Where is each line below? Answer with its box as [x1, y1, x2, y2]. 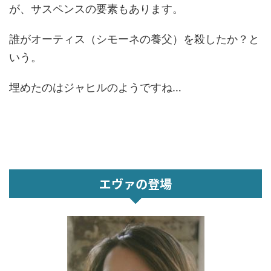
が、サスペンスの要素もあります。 [9, 2, 183, 15]
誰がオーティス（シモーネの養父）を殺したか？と [9, 33, 260, 45]
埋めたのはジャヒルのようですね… [9, 81, 181, 94]
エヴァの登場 [99, 175, 172, 192]
